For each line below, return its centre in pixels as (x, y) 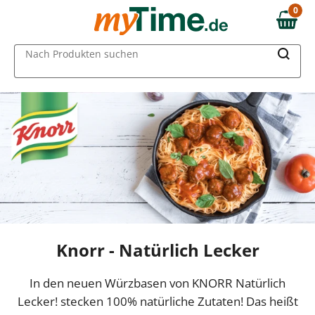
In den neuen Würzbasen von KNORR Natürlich (157, 283)
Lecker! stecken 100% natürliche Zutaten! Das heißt (157, 301)
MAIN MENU (42, 34)
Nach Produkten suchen (82, 53)
